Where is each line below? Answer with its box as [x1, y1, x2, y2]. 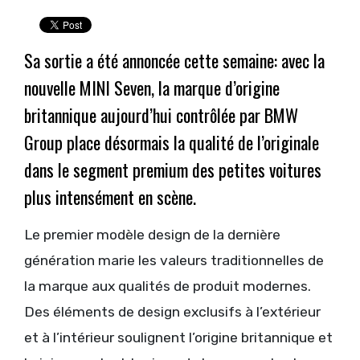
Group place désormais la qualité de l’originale [24, 129, 319, 156]
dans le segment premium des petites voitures [24, 157, 321, 183]
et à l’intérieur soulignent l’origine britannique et [24, 329, 333, 346]
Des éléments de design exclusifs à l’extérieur [24, 304, 321, 321]
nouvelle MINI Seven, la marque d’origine [24, 75, 280, 101]
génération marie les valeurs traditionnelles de [24, 252, 324, 269]
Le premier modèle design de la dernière [24, 227, 280, 243]
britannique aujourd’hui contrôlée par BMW [24, 102, 298, 129]
